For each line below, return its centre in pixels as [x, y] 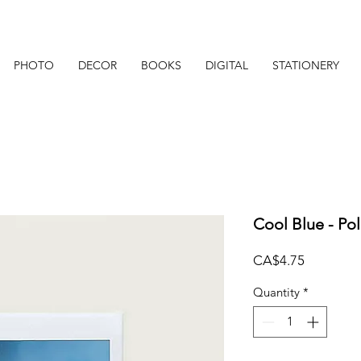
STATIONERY [305, 65]
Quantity [276, 292]
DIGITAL [226, 65]
